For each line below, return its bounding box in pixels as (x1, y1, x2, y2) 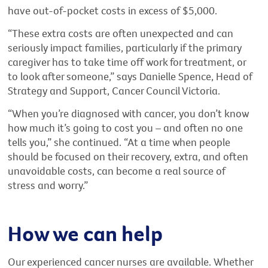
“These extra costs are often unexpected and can (8, 26, 234, 41)
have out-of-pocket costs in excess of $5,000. (8, 4, 218, 18)
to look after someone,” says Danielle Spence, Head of (8, 69, 253, 84)
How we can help (8, 219, 163, 247)
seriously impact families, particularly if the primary (8, 41, 242, 55)
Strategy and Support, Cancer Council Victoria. (8, 84, 221, 98)
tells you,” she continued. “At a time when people (8, 135, 231, 149)
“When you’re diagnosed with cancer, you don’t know (8, 106, 249, 120)
